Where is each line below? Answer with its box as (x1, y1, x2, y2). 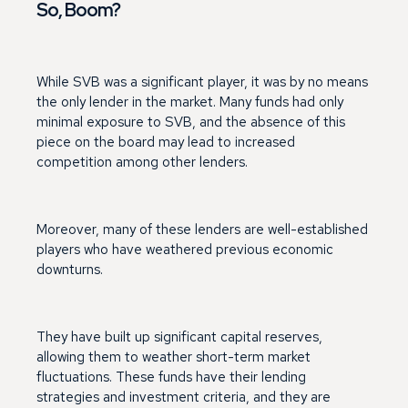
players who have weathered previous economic (36, 240, 333, 259)
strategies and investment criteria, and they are (36, 387, 331, 406)
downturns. (36, 260, 103, 279)
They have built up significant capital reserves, (36, 327, 322, 346)
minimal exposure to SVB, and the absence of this (36, 112, 345, 131)
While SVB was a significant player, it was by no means (36, 72, 368, 91)
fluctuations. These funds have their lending (36, 367, 306, 386)
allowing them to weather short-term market (36, 347, 311, 366)
